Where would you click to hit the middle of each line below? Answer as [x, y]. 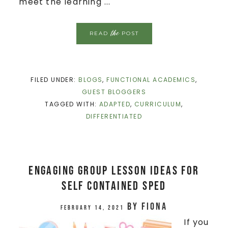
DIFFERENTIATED [114, 116]
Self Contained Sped [114, 186]
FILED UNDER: [55, 79]
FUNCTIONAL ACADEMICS [151, 79]
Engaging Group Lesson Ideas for [114, 170]
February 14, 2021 [92, 208]
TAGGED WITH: [72, 104]
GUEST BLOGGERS [114, 92]
